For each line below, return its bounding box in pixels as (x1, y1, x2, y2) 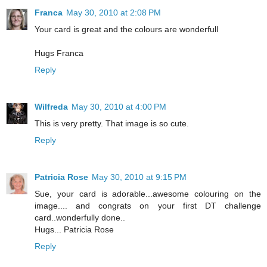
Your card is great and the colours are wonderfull (35, 24, 218, 34)
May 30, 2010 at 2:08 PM (66, 7, 161, 17)
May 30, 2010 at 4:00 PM (72, 101, 166, 111)
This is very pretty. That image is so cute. (35, 118, 189, 128)
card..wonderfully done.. (35, 212, 125, 222)
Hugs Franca (35, 48, 83, 58)
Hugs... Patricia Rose (35, 224, 114, 234)
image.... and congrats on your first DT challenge (35, 200, 261, 210)
